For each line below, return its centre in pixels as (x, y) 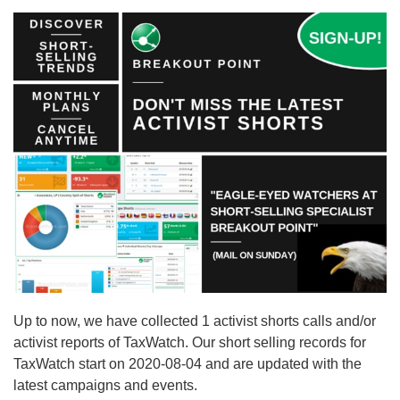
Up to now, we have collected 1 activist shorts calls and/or (195, 321)
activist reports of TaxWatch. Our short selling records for (190, 342)
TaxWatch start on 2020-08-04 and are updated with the (187, 363)
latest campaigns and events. (105, 385)
